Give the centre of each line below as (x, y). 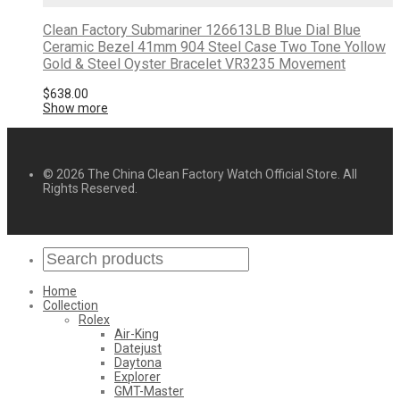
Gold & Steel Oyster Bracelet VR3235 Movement (194, 63)
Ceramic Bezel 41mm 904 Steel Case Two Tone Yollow (214, 46)
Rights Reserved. (90, 188)
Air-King (137, 333)
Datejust (138, 348)
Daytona (138, 362)
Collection (71, 305)
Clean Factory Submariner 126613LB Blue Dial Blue (202, 29)
